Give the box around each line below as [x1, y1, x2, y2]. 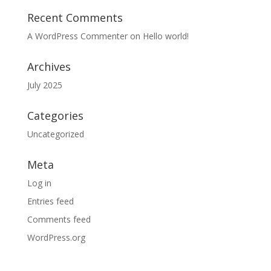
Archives [27, 59, 71, 74]
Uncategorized [27, 128, 84, 140]
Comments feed [27, 214, 91, 225]
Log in [27, 177, 51, 189]
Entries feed [27, 195, 74, 207]
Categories [27, 108, 83, 123]
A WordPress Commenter [27, 30, 128, 42]
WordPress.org [27, 232, 85, 243]
